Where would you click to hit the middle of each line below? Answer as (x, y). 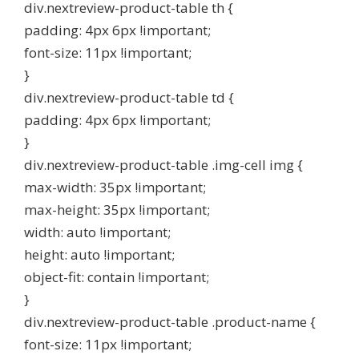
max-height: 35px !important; (117, 210)
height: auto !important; (99, 254)
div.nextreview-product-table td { (129, 97)
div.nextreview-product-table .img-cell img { (163, 165)
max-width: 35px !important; (115, 187)
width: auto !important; (97, 232)
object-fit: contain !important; (117, 277)
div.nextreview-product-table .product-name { (170, 322)
